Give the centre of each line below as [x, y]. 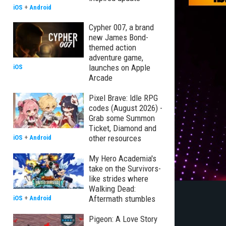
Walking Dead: [112, 189]
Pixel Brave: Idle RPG [123, 98]
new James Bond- [119, 37]
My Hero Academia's [123, 158]
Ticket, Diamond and [123, 128]
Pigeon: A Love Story [123, 219]
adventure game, [116, 58]
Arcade [101, 78]
